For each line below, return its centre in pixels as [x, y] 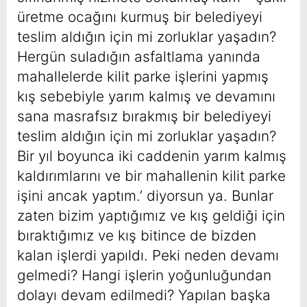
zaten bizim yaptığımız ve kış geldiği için [151, 216]
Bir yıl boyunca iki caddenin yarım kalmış [152, 156]
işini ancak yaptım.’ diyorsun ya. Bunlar [145, 196]
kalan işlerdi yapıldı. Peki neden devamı [148, 256]
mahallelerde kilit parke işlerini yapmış [143, 77]
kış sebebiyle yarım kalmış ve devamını [146, 97]
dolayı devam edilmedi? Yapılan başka [144, 295]
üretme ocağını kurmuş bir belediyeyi [140, 17]
